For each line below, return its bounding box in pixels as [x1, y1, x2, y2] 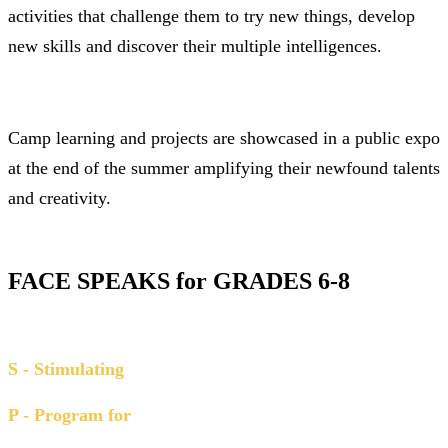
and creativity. [8, 187, 111, 208]
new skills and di [8, 35, 131, 56]
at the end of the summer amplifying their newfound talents [8, 157, 440, 178]
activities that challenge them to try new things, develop [8, 5, 415, 26]
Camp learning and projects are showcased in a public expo [8, 127, 440, 148]
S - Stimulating [8, 358, 124, 379]
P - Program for [8, 404, 131, 425]
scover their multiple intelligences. [131, 35, 382, 56]
